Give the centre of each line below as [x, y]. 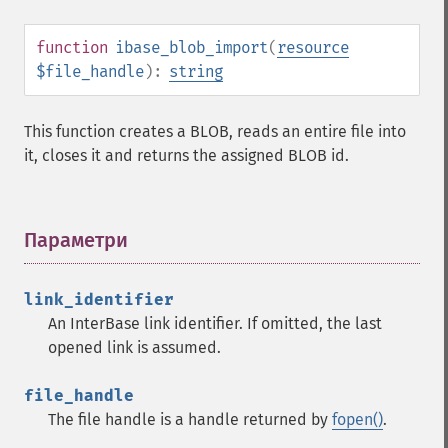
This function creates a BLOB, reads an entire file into [215, 131]
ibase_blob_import [191, 47]
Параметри [76, 240]
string [196, 71]
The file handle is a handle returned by [190, 419]
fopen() [357, 419]
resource [313, 47]
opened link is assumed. [134, 347]
